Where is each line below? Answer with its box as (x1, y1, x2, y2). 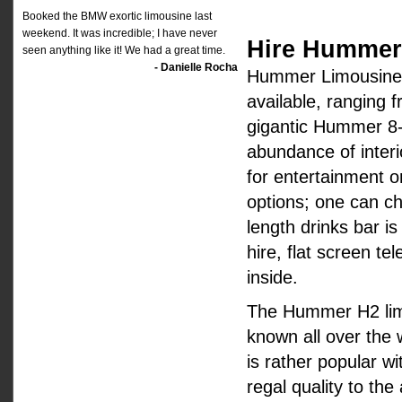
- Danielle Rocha (154, 61, 238, 74)
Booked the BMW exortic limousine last (22, 10, 212, 22)
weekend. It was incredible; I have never (22, 27, 217, 39)
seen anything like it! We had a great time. (22, 44, 225, 57)
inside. (247, 267, 298, 287)
